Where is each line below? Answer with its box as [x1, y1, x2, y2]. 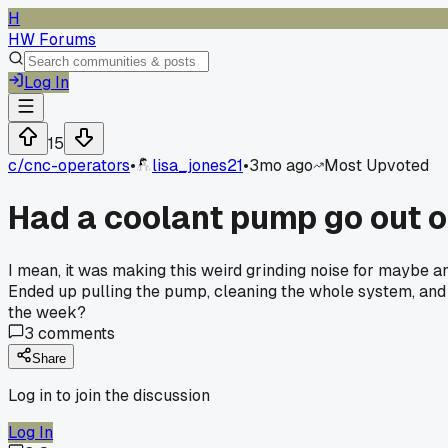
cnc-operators [24, 155, 130, 176]
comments [34, 322, 115, 344]
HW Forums [8, 29, 96, 50]
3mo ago [249, 155, 313, 176]
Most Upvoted [324, 155, 429, 176]
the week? [8, 301, 86, 323]
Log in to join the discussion [8, 384, 210, 406]
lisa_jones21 [152, 155, 243, 176]
